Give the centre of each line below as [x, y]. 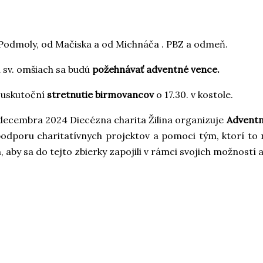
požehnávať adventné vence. [156, 69]
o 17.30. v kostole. [193, 94]
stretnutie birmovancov [100, 94]
